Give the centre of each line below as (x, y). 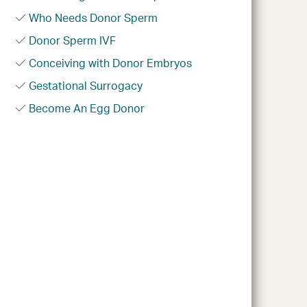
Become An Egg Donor (87, 109)
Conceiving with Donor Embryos (111, 63)
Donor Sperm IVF (73, 41)
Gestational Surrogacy (86, 86)
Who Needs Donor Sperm (94, 18)
